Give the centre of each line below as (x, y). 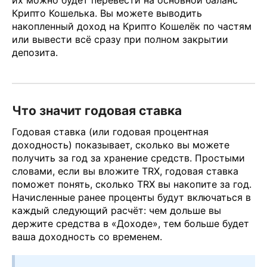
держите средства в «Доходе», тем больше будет (131, 224)
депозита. (35, 53)
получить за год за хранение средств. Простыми (128, 158)
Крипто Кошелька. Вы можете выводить (107, 13)
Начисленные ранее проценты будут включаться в (131, 198)
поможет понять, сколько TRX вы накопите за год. (132, 184)
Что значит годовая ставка (97, 111)
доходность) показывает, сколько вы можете (121, 145)
